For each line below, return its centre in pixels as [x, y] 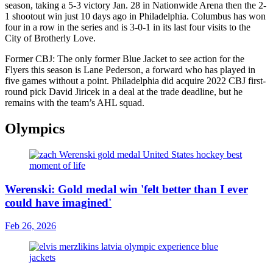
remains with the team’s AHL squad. [75, 103]
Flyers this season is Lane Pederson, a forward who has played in [130, 70]
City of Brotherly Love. [51, 38]
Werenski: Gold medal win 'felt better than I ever [126, 189]
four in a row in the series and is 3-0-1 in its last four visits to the [128, 27]
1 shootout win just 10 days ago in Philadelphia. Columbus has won [135, 16]
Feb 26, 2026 [30, 226]
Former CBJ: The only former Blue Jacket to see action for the [125, 59]
